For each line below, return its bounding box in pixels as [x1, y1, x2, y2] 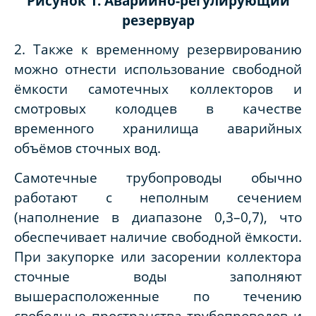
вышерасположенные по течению [14, 286, 302, 305]
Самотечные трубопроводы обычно [14, 168, 302, 186]
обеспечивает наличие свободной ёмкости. [14, 227, 302, 245]
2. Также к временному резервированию [14, 40, 302, 59]
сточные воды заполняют [14, 267, 302, 285]
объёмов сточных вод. [14, 139, 161, 157]
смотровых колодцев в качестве [14, 99, 302, 118]
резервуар [121, 11, 195, 29]
